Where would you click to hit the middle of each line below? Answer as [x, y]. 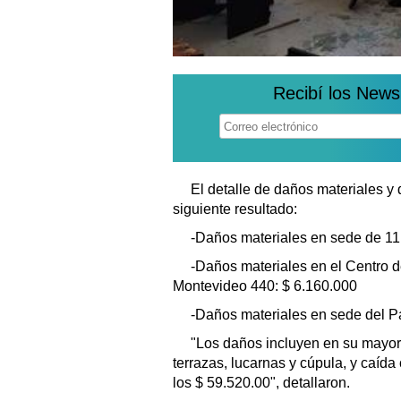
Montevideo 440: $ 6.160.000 [265, 286]
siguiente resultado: [237, 209]
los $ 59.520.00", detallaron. [261, 383]
